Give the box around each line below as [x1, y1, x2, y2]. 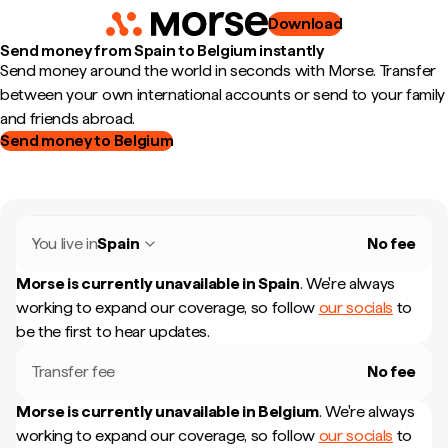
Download [267, 14, 343, 33]
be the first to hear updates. [16, 322, 210, 341]
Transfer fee [32, 362, 116, 381]
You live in [32, 234, 98, 253]
